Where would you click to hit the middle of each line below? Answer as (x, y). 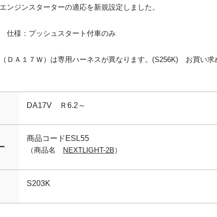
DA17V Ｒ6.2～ (56, 105)
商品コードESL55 (58, 138)
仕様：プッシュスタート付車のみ (61, 33)
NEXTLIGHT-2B (89, 150)
